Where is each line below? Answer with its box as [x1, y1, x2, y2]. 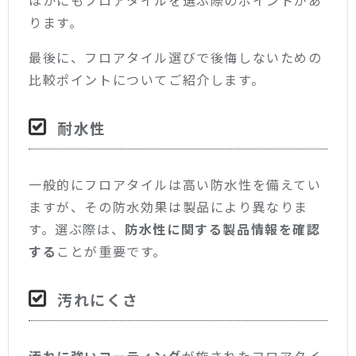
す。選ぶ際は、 [29, 219, 126, 239]
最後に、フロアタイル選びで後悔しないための [29, 48, 323, 68]
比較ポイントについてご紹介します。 [29, 70, 265, 90]
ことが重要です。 [56, 242, 168, 261]
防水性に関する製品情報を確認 [125, 219, 321, 239]
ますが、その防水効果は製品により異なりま [29, 197, 309, 217]
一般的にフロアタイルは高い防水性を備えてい [29, 175, 322, 195]
